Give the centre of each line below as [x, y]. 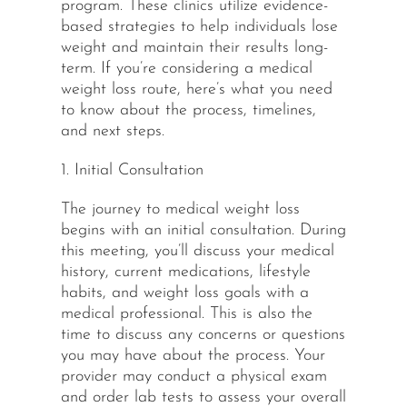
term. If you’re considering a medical [186, 69]
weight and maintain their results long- [194, 48]
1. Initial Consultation [132, 171]
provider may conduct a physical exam [194, 377]
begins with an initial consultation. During [203, 231]
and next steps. [112, 132]
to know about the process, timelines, [188, 111]
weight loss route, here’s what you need [196, 90]
